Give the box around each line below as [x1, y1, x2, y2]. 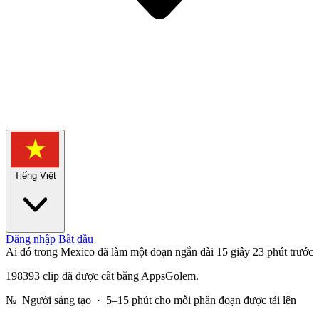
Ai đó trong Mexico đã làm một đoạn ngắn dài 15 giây [6, 245, 250, 258]
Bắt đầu [58, 232, 93, 245]
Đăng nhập [6, 232, 58, 245]
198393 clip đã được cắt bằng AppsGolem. [6, 269, 199, 282]
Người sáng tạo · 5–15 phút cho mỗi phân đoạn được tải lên [16, 293, 296, 306]
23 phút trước [253, 245, 313, 258]
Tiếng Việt [14, 169, 56, 181]
